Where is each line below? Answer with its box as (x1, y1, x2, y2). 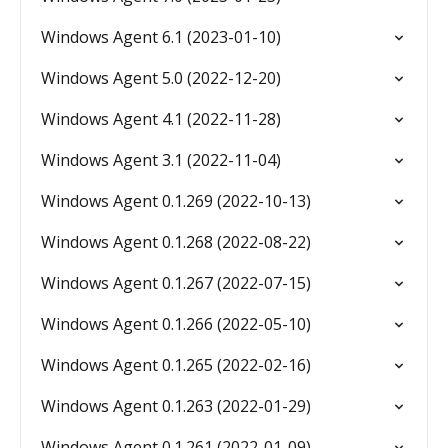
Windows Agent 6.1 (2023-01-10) (41, 26, 281, 48)
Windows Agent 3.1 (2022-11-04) (41, 149, 281, 171)
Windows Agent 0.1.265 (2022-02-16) (41, 354, 311, 376)
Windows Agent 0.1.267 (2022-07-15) (41, 272, 311, 294)
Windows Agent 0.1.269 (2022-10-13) (41, 190, 311, 212)
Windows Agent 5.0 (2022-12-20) (41, 67, 281, 89)
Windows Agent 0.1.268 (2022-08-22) (41, 231, 311, 253)
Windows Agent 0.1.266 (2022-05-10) (41, 313, 311, 335)
